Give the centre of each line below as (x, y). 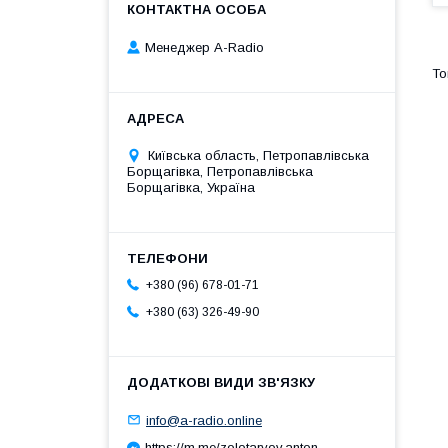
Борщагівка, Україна (191, 187)
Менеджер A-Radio (204, 47)
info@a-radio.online (204, 420)
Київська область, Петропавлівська (258, 155)
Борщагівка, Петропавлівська (220, 171)
